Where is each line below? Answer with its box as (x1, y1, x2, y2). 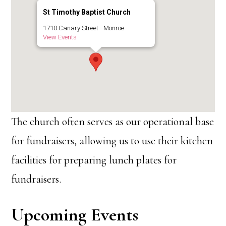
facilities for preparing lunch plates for (11, 153, 177, 166)
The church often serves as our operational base (11, 115, 214, 128)
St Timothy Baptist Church (43, 8, 131, 16)
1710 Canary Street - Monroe (43, 24, 124, 32)
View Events (43, 33, 77, 41)
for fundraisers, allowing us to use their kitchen (11, 134, 213, 147)
